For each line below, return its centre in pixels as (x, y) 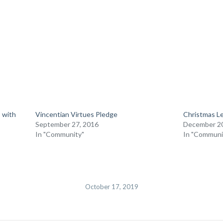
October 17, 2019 (111, 187)
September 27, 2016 (67, 124)
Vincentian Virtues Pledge (76, 114)
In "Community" (60, 134)
